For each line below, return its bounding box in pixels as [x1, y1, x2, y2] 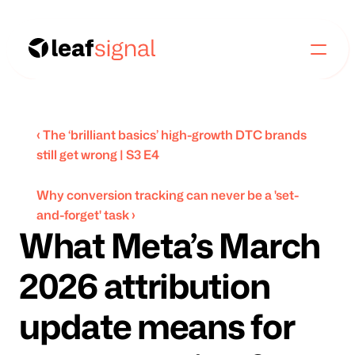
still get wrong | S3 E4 [36, 146, 159, 163]
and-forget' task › [36, 206, 136, 223]
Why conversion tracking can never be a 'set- [36, 186, 299, 204]
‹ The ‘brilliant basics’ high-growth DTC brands [36, 126, 307, 143]
